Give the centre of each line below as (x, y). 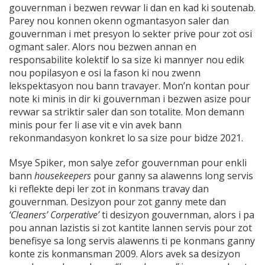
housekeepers (63, 176)
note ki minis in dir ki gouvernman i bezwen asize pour (130, 99)
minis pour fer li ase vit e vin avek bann (95, 125)
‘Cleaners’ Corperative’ (54, 215)
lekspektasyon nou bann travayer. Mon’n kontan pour (129, 86)
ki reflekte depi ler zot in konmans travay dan (109, 189)
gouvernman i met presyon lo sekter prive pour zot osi (130, 34)
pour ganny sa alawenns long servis (172, 176)
